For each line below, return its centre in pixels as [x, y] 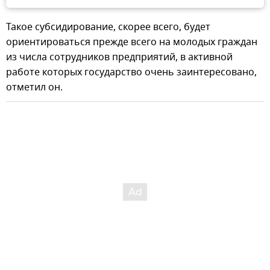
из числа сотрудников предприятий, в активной [119, 57]
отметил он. [34, 87]
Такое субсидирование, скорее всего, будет [108, 27]
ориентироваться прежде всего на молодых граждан [132, 42]
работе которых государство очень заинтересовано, [131, 72]
